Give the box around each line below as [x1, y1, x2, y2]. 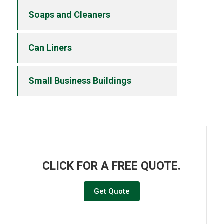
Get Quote [93, 186, 130, 196]
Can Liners [28, 42, 72, 53]
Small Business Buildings [28, 75, 131, 86]
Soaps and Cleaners [28, 9, 110, 20]
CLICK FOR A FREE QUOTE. [42, 159, 181, 173]
